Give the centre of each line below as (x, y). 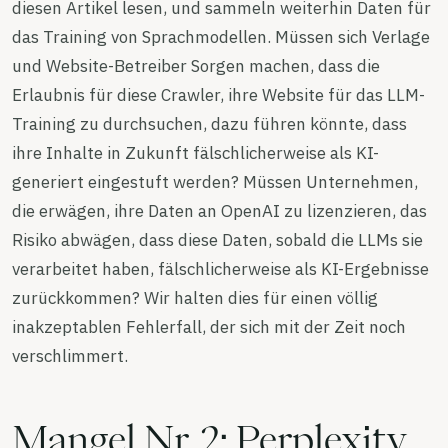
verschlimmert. (70, 355)
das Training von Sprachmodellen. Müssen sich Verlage (221, 36)
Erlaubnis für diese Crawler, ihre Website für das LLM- (218, 94)
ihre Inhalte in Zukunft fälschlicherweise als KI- (195, 152)
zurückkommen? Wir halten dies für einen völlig (195, 297)
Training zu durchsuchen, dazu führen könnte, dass (209, 123)
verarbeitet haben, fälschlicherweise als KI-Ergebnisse (220, 268)
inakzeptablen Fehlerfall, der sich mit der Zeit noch (209, 326)
